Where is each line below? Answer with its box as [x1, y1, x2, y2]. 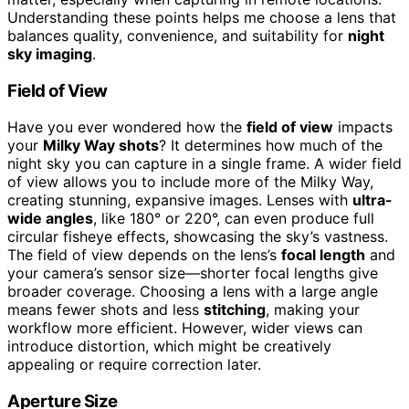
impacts [333, 118, 393, 137]
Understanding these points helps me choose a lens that [7, 7, 396, 26]
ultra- [352, 191, 393, 210]
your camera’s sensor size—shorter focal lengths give [7, 264, 378, 283]
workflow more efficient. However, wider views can [7, 319, 362, 338]
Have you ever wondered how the [7, 118, 246, 137]
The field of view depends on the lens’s [7, 246, 281, 265]
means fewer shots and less [7, 300, 204, 320]
